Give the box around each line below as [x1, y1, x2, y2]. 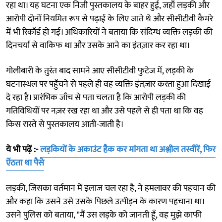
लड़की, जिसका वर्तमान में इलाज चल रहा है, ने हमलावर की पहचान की [6, 180, 216, 196]
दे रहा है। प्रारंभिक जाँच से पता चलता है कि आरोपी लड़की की [6, 90, 186, 105]
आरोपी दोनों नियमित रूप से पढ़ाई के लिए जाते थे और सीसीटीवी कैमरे [6, 11, 213, 26]
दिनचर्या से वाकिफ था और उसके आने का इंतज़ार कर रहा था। [6, 38, 190, 53]
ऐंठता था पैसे [6, 155, 44, 170]
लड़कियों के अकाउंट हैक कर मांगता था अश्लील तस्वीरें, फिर [40, 142, 216, 157]
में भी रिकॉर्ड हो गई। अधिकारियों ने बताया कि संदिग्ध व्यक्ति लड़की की [6, 24, 213, 40]
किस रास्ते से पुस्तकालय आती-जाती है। [6, 116, 124, 132]
